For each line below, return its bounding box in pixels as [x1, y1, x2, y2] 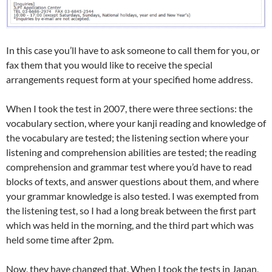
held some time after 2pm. [6, 233, 114, 245]
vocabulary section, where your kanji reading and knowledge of [6, 117, 266, 129]
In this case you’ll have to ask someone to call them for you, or [6, 44, 260, 56]
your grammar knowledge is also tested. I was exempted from [6, 189, 259, 202]
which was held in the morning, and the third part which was [6, 219, 254, 231]
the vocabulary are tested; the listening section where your [6, 131, 249, 143]
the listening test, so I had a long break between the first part [6, 204, 256, 216]
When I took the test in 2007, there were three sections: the [6, 102, 253, 114]
